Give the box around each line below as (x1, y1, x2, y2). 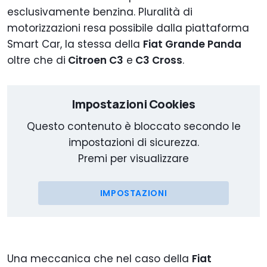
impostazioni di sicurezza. (68, 135, 199, 150)
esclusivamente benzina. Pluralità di (7, 5, 193, 20)
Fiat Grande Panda (143, 37, 241, 52)
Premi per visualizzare (78, 151, 189, 166)
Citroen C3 (66, 53, 123, 68)
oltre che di (7, 53, 66, 68)
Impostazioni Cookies (72, 96, 195, 113)
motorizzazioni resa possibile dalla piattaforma (7, 21, 249, 36)
